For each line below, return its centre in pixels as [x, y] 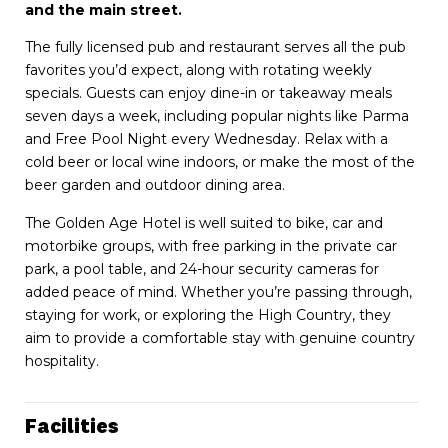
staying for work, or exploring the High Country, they [208, 314]
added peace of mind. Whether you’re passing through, [218, 291]
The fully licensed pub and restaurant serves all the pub [215, 47]
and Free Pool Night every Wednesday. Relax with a [206, 139]
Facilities [72, 428]
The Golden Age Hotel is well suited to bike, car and [204, 222]
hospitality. [62, 360]
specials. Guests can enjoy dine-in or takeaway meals [208, 93]
